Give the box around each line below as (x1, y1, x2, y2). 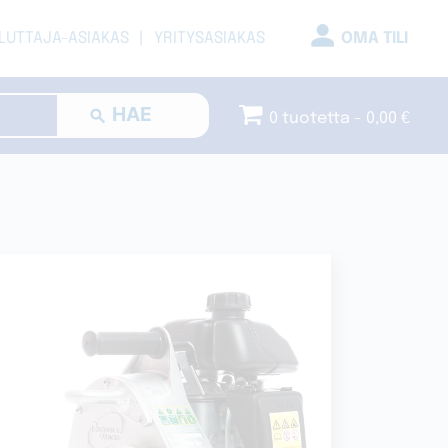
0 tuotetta (269, 109, 351, 127)
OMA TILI (341, 29, 408, 47)
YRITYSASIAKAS (154, 29, 265, 47)
